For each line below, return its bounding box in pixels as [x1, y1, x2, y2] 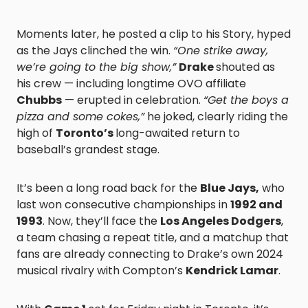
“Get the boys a [203, 92, 289, 108]
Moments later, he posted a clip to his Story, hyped [16, 26, 291, 42]
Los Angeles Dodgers [160, 213, 281, 229]
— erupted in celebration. [62, 92, 203, 108]
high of [16, 125, 56, 141]
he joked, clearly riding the [144, 109, 288, 124]
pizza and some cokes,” [16, 109, 144, 124]
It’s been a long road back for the [16, 180, 200, 196]
